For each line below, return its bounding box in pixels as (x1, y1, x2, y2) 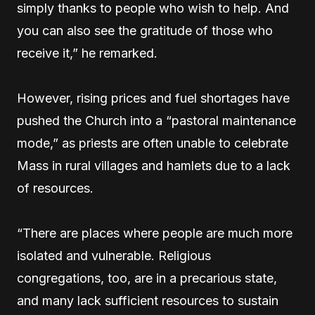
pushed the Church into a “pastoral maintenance (17, 113, 296, 128)
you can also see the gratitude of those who (17, 23, 273, 38)
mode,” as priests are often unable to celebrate (17, 136, 288, 150)
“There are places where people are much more (17, 226, 292, 240)
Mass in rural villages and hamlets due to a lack (17, 158, 290, 173)
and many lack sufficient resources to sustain (17, 293, 278, 308)
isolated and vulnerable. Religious (17, 248, 211, 263)
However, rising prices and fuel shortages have (17, 91, 290, 105)
